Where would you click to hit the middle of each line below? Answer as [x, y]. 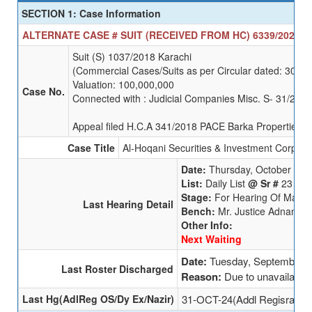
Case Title [91, 147]
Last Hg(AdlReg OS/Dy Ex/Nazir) [98, 298]
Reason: [203, 276]
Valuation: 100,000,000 [123, 84]
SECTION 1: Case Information [91, 13]
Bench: [200, 211]
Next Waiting [211, 239]
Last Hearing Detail [128, 204]
